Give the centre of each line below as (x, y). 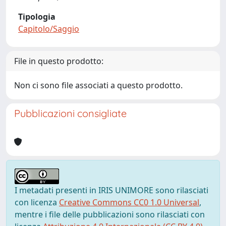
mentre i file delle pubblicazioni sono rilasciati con (110, 214)
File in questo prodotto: (59, 61)
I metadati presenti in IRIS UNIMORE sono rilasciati (111, 190)
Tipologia (37, 17)
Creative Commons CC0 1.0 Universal (129, 202)
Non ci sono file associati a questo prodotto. (98, 85)
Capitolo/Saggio (49, 29)
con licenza (37, 202)
